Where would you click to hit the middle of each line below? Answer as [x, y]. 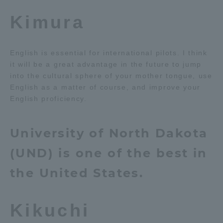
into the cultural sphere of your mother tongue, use [111, 76]
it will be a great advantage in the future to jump [106, 64]
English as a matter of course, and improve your [105, 87]
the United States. [77, 173]
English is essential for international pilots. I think [109, 53]
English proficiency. [49, 99]
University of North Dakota [109, 133]
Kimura [47, 22]
